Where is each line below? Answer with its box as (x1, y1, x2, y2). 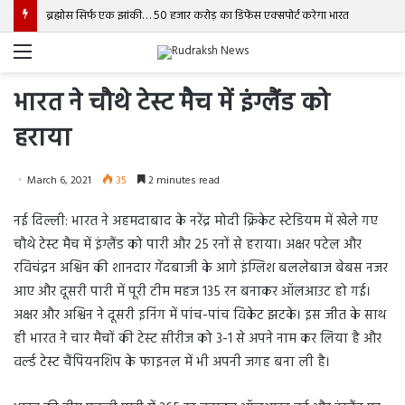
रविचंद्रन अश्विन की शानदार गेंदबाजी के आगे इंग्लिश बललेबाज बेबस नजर (14, 258, 388, 279)
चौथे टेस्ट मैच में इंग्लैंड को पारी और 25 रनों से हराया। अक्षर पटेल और (14, 234, 362, 256)
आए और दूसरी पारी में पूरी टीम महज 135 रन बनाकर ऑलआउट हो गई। (14, 281, 371, 303)
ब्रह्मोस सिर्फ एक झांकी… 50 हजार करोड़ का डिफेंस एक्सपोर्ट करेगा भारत (46, 6, 349, 25)
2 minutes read (146, 172, 220, 190)
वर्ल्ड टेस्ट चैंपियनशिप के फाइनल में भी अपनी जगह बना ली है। (14, 352, 330, 373)
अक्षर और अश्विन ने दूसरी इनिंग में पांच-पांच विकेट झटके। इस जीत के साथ (14, 305, 386, 326)
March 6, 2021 (27, 172, 91, 190)
